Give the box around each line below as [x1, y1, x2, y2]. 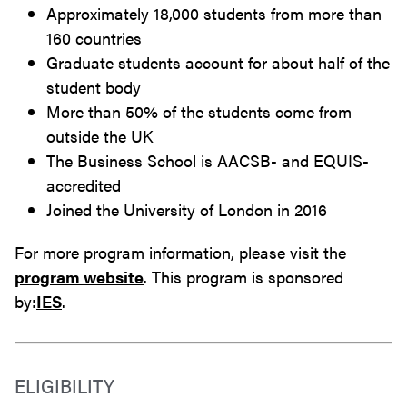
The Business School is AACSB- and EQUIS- [46, 148, 369, 172]
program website [15, 264, 144, 288]
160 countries [46, 25, 142, 49]
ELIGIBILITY [15, 370, 114, 399]
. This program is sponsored [144, 264, 343, 288]
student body [46, 74, 141, 98]
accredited [46, 173, 121, 196]
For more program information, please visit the [15, 240, 346, 263]
